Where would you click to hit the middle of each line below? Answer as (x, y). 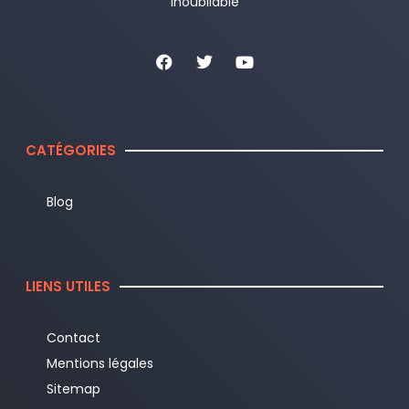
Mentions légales (100, 364)
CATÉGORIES (71, 151)
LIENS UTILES (68, 287)
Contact (73, 338)
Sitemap (73, 389)
